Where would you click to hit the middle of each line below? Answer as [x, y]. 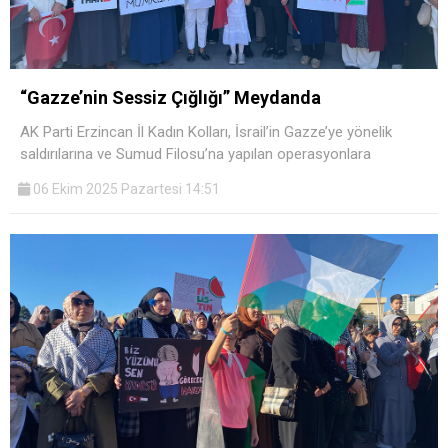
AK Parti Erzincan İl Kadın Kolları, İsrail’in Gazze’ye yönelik [206, 132]
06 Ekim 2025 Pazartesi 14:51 [125, 189]
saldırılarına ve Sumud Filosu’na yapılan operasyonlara [195, 154]
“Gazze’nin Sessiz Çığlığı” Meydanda [170, 98]
